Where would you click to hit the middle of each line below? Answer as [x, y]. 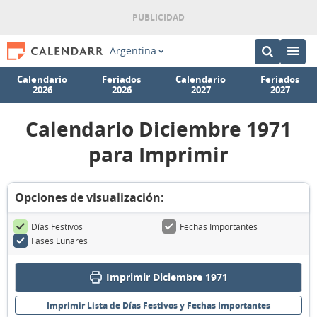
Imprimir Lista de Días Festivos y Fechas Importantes [158, 305]
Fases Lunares [59, 241]
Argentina [133, 51]
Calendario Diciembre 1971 [158, 129]
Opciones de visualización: [90, 197]
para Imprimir [158, 155]
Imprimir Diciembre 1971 [167, 277]
